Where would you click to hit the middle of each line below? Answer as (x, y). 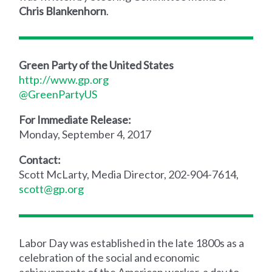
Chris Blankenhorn (63, 11)
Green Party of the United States (97, 65)
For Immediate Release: (75, 119)
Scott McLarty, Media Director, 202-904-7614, (129, 174)
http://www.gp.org (64, 79)
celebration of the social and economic (110, 257)
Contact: (40, 159)
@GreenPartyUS (58, 94)
